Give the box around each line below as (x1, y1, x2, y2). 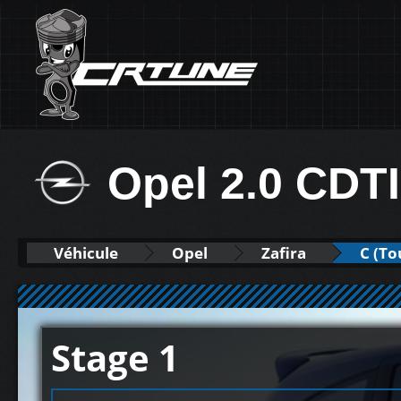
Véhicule (54, 243, 118, 263)
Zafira (261, 243, 306, 263)
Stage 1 (51, 333, 179, 382)
